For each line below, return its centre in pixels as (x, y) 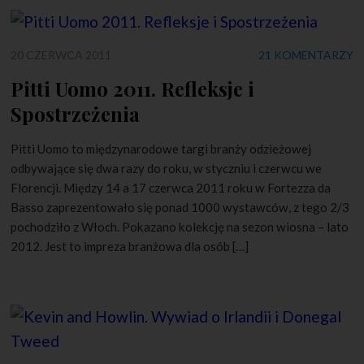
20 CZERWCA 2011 (61, 54)
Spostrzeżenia (76, 113)
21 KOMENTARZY (305, 54)
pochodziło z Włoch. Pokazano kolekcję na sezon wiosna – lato (180, 226)
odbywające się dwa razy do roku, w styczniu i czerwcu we (167, 168)
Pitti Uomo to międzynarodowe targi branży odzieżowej (161, 148)
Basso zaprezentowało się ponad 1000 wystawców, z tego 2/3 (180, 207)
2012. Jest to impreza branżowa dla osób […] (130, 246)
